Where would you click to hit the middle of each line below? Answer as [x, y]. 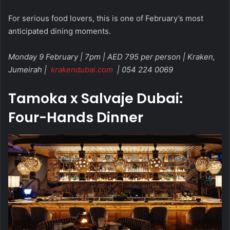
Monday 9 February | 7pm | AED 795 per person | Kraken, [112, 57]
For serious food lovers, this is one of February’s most [106, 18]
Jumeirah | [28, 70]
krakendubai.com [82, 70]
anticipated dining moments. [60, 31]
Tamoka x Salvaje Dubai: [95, 99]
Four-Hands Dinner [76, 118]
